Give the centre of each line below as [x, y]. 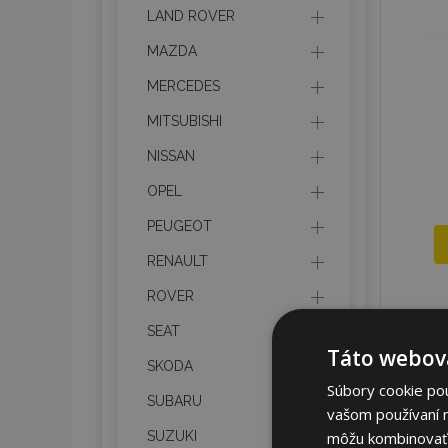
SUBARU [174, 401]
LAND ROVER [191, 16]
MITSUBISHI [184, 121]
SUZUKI [172, 436]
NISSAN [171, 156]
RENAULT [177, 261]
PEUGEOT [179, 226]
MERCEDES [183, 86]
